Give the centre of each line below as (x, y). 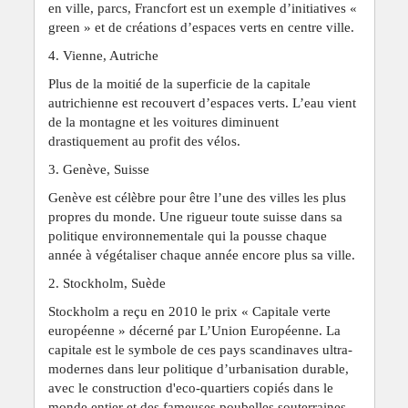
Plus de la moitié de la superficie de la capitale (179, 83)
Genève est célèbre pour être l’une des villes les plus (197, 197)
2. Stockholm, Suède (107, 283)
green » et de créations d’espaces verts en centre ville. (201, 27)
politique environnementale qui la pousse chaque (187, 235)
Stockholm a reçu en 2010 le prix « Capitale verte (189, 311)
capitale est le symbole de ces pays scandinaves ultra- (200, 349)
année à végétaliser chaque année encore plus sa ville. (203, 255)
